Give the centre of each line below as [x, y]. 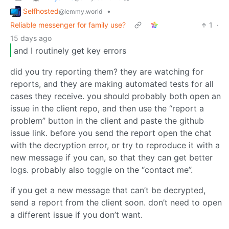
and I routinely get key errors [70, 50]
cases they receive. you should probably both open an [116, 96]
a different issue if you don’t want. [76, 215]
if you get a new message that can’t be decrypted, [108, 190]
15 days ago [31, 38]
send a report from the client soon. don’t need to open [116, 203]
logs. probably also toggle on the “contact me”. [101, 170]
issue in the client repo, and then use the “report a [107, 109]
